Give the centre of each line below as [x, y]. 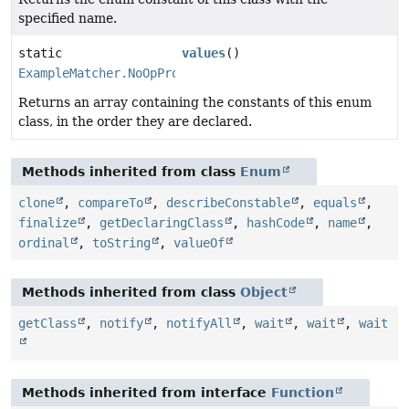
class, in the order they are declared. [135, 122]
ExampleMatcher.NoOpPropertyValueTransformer [175, 73]
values [204, 53]
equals [335, 203]
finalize [47, 223]
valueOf [199, 243]
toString [121, 243]
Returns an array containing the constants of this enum [195, 103]
